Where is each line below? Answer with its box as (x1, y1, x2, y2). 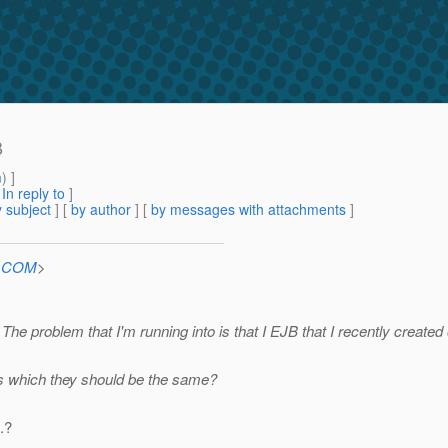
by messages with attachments (151, 199, 346, 220)
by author (71, 199, 131, 220)
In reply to (2, 183, 65, 204)
